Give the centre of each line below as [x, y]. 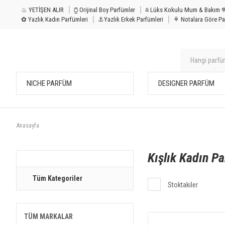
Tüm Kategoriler [58, 178]
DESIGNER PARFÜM [186, 83]
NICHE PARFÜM [49, 83]
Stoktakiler [183, 185]
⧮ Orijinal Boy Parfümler [104, 10]
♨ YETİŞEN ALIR [42, 10]
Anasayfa [28, 125]
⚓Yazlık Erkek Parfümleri [131, 19]
